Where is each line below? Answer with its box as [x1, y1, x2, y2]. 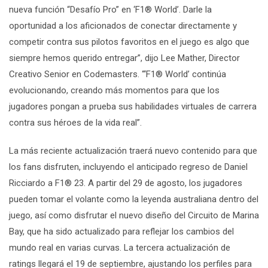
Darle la [183, 4, 212, 15]
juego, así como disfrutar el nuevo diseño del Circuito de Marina [9, 209, 259, 221]
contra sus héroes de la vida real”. [9, 117, 142, 128]
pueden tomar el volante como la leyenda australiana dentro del [9, 193, 258, 205]
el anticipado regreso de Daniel [127, 161, 248, 172]
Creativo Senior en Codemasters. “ [9, 68, 144, 80]
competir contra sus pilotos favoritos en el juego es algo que [9, 36, 249, 47]
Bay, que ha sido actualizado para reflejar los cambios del [9, 226, 234, 237]
